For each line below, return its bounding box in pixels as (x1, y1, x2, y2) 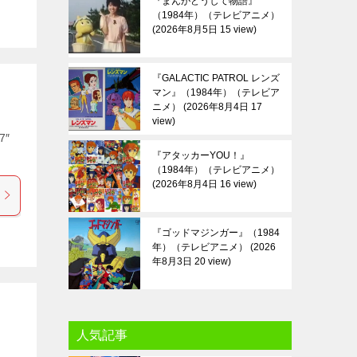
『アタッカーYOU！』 (152, 150, 249, 161)
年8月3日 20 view (152, 256, 228, 267)
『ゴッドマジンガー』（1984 (152, 227, 280, 238)
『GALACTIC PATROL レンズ (152, 73, 280, 84)
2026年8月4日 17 (186, 101, 262, 112)
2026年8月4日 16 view (155, 178, 253, 190)
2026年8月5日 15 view (155, 24, 253, 35)
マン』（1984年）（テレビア (152, 87, 280, 98)
